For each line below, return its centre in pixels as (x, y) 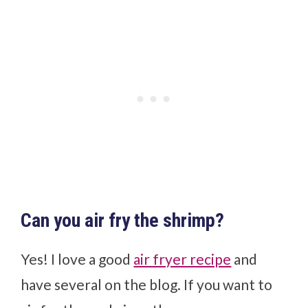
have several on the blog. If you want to (147, 284)
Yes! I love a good (77, 258)
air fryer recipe (183, 258)
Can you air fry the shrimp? (123, 220)
